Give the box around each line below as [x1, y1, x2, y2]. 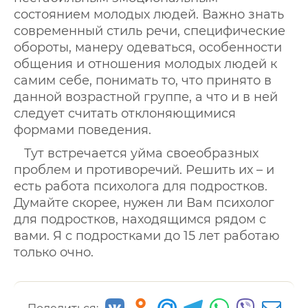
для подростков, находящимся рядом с [14, 212, 266, 227]
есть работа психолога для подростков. [14, 179, 267, 194]
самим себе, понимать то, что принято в [14, 73, 272, 88]
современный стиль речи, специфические [14, 23, 285, 38]
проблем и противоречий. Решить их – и [14, 162, 274, 177]
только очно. [14, 245, 93, 260]
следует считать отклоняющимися [14, 106, 236, 121]
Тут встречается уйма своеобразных [24, 146, 258, 161]
